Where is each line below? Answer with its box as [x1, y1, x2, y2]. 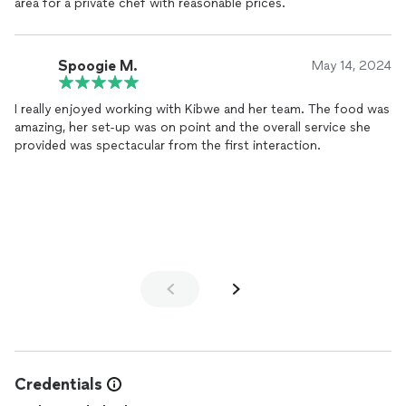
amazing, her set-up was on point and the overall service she [14, 120, 371, 135]
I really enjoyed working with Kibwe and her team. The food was [14, 101, 390, 117]
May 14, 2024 [312, 58, 391, 73]
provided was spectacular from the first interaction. [14, 138, 321, 153]
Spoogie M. [58, 56, 138, 74]
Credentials [14, 374, 102, 394]
